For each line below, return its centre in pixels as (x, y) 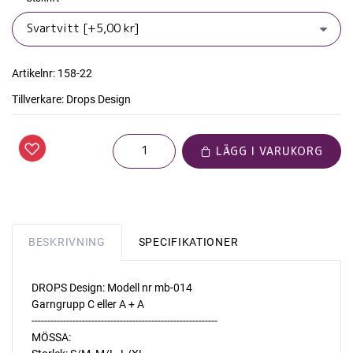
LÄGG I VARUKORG (268, 151)
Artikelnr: (33, 74)
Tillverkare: (38, 100)
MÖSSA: (51, 338)
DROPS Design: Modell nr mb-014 (112, 288)
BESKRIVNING (67, 242)
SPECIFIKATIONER (188, 242)
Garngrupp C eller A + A (88, 305)
